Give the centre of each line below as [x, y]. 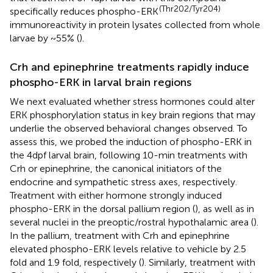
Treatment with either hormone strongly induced [116, 196]
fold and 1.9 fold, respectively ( [76, 263]
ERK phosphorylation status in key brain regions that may [133, 115]
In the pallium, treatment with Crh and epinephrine [120, 236]
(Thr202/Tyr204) [190, 9]
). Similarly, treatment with [198, 263]
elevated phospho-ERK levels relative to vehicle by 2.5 [128, 249]
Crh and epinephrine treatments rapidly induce [129, 67]
